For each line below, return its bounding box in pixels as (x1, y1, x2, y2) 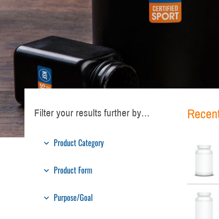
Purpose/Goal (54, 191, 93, 203)
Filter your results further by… (34, 107, 150, 118)
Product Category (54, 136, 104, 149)
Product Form (54, 164, 92, 176)
